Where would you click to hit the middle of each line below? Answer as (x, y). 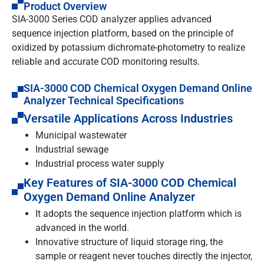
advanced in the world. (82, 228)
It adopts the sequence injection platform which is (138, 214)
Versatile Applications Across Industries (128, 119)
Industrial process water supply (100, 164)
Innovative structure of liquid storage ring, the (129, 242)
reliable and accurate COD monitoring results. (106, 61)
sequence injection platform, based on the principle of (123, 33)
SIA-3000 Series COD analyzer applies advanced (112, 19)
